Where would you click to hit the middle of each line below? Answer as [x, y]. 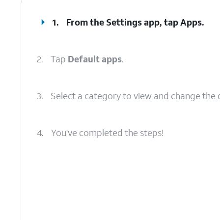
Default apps [95, 59]
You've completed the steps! [107, 133]
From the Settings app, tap [124, 22]
